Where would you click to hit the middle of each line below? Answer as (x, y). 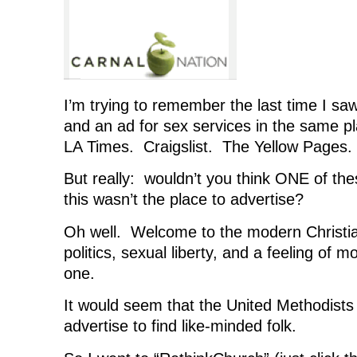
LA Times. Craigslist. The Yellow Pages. (208, 147)
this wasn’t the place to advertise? (184, 200)
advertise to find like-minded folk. (180, 326)
